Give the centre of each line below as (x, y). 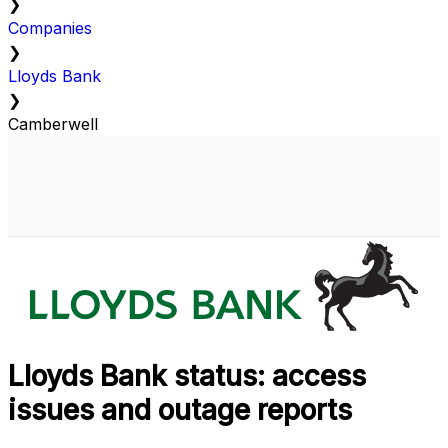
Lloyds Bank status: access (187, 376)
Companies (50, 28)
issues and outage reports (180, 410)
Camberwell (53, 124)
